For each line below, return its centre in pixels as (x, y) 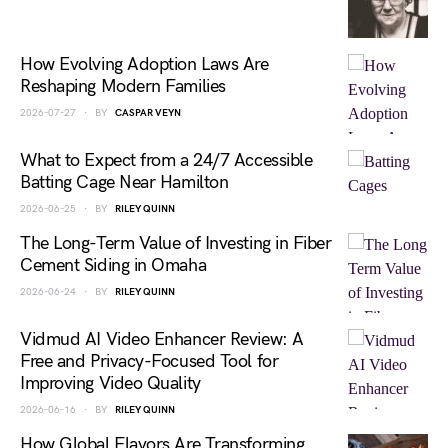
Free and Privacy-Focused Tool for (149, 361)
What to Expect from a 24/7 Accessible (166, 160)
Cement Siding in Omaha (113, 265)
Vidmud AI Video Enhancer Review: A (162, 339)
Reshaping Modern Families (123, 86)
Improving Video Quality (110, 383)
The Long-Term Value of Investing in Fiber (176, 243)
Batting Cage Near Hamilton (124, 182)
